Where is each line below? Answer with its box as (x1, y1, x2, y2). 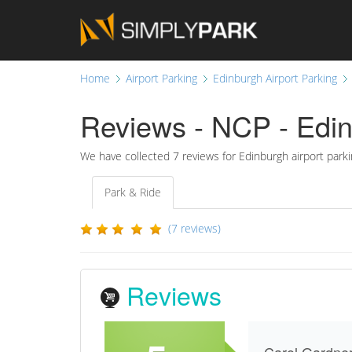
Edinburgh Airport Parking (213, 71, 337, 86)
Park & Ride (104, 185, 161, 200)
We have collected (80, 148, 173, 163)
